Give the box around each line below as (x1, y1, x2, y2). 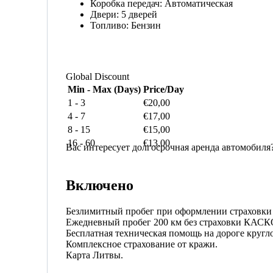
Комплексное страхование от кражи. (66, 239, 218, 250)
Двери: (90, 9, 121, 20)
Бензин (131, 20, 161, 31)
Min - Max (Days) (68, 84, 141, 95)
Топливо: (90, 20, 131, 31)
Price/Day (143, 84, 184, 95)
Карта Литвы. (66, 250, 123, 261)
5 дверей (121, 9, 157, 20)
